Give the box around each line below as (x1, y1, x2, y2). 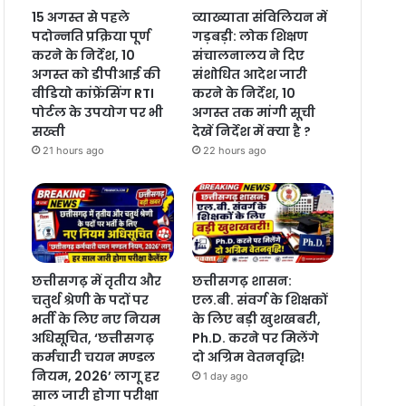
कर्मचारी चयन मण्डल (31, 348, 155, 367)
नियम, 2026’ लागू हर (31, 367, 159, 386)
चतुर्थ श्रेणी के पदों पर (31, 291, 149, 310)
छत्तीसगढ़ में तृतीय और (31, 272, 161, 291)
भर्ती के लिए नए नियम (31, 310, 160, 329)
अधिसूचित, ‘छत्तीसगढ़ (31, 329, 154, 348)
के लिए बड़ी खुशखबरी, (191, 310, 321, 329)
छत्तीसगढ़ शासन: (191, 272, 292, 291)
